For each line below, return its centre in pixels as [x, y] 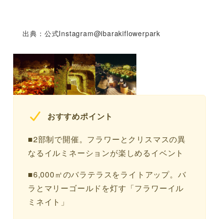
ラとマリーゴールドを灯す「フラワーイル [106, 188]
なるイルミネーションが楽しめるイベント [106, 153]
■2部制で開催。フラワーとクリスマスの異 [107, 139]
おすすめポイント [80, 116]
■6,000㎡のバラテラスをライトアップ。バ [107, 175]
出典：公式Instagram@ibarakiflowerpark [91, 33]
